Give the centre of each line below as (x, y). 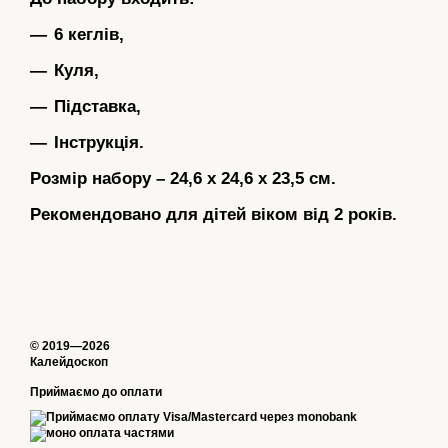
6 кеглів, (89, 34)
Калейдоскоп (69, 361)
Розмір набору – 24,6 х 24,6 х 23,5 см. (183, 178)
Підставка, (97, 106)
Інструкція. (99, 142)
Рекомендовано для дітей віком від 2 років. (213, 214)
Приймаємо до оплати (96, 391)
